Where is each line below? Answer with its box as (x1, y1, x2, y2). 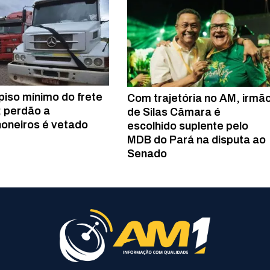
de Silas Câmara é (127, 106, 221, 119)
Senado (127, 148, 168, 160)
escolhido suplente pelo (127, 120, 249, 133)
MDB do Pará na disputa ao (127, 134, 266, 146)
